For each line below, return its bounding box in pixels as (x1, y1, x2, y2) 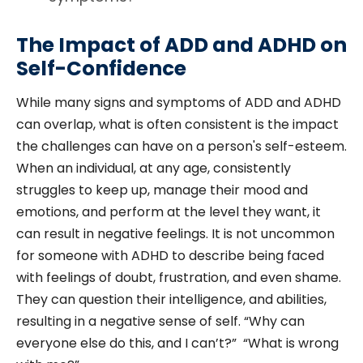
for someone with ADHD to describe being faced (16, 246, 324, 266)
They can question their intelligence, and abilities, (16, 290, 327, 310)
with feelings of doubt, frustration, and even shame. (16, 268, 341, 288)
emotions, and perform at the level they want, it (16, 203, 321, 222)
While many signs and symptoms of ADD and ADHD (16, 93, 341, 113)
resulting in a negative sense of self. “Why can (16, 312, 305, 331)
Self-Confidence (16, 54, 190, 83)
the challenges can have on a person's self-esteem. (16, 137, 347, 156)
